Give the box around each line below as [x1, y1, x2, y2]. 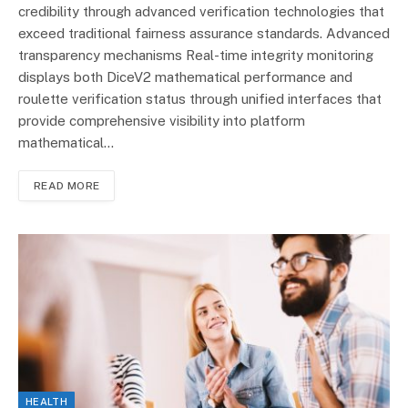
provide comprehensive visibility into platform [18, 112, 305, 128]
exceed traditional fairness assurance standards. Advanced [18, 25, 390, 41]
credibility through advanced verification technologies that [18, 3, 384, 19]
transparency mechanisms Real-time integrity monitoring [18, 46, 373, 63]
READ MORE [34, 178, 100, 192]
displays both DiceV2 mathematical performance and [18, 68, 352, 85]
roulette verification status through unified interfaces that [18, 90, 382, 107]
